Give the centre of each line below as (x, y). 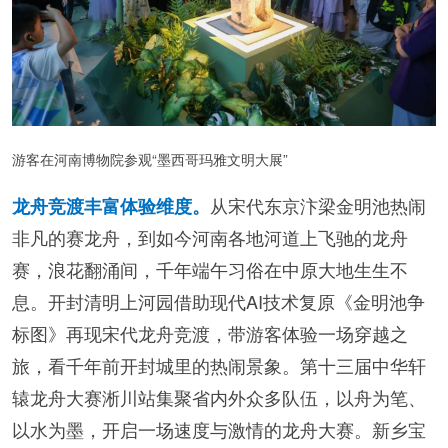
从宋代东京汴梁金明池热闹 (318, 204)
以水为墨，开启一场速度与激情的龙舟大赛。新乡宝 (219, 428)
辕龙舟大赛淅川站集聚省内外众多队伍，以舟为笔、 (219, 396)
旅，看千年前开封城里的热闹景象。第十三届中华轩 (219, 364)
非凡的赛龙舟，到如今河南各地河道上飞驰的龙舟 (210, 236)
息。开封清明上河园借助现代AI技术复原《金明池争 (218, 300)
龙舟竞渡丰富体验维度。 (111, 205)
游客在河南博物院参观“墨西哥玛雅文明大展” (150, 158)
